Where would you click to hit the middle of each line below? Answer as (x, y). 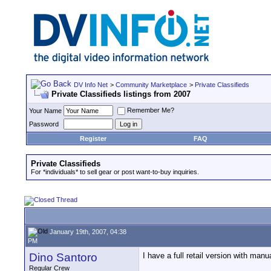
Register (93, 139)
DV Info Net (91, 85)
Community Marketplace (151, 85)
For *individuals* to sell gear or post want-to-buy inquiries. (115, 172)
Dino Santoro (63, 257)
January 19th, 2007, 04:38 (87, 231)
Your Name (45, 111)
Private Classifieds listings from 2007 (121, 94)
